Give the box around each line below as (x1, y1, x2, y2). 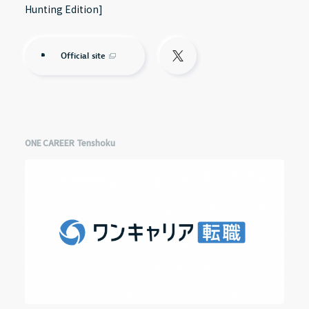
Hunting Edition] (24, 1, 103, 16)
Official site (60, 50, 106, 62)
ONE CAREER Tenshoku (24, 136, 115, 148)
